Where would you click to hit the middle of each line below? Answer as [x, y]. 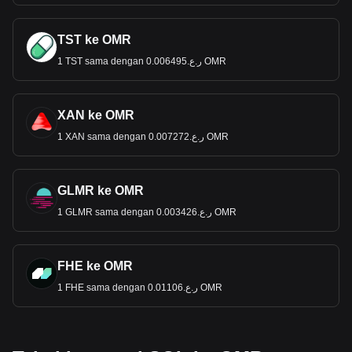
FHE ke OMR [95, 266]
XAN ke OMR [96, 115]
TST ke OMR [94, 40]
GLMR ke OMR [101, 191]
